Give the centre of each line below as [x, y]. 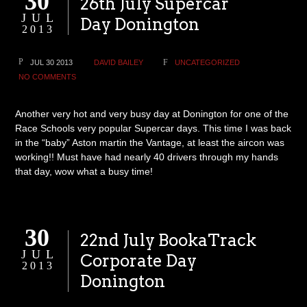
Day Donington [140, 24]
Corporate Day [139, 261]
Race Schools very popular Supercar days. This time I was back [153, 128]
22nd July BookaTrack [169, 240]
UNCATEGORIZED [208, 62]
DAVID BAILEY [119, 62]
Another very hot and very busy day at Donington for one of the [152, 114]
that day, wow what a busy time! [84, 171]
